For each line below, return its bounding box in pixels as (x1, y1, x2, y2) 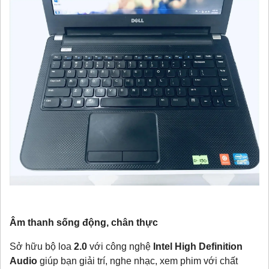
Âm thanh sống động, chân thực (10, 217, 158, 228)
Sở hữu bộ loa (10, 241, 74, 252)
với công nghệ (89, 241, 153, 252)
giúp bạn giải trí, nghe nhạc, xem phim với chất (37, 256, 238, 267)
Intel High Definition (153, 241, 243, 252)
